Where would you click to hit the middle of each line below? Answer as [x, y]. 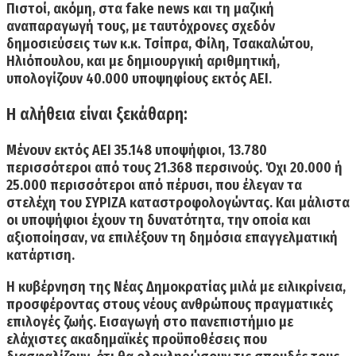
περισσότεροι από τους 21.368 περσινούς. [134, 167]
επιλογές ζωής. [53, 321]
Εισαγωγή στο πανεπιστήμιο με [196, 321]
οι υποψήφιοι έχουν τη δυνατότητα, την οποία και [159, 220]
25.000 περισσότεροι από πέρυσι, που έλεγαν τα [154, 185]
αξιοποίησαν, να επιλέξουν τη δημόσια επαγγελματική [172, 237]
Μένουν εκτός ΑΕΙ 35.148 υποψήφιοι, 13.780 [137, 150]
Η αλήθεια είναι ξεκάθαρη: [97, 114]
